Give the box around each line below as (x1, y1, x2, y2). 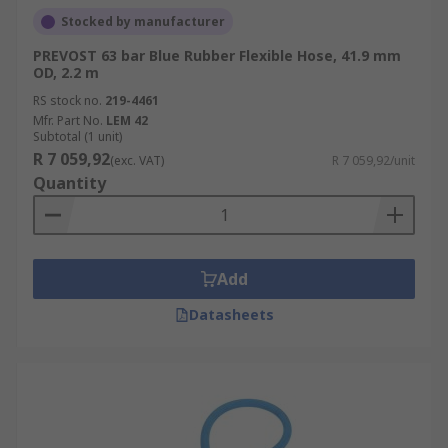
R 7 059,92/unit (332, 152, 415, 169)
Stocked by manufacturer (61, 13, 225, 30)
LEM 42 (106, 112, 148, 129)
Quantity (33, 172, 106, 194)
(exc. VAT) (110, 152, 164, 169)
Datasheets (188, 305, 274, 324)
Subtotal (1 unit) (33, 128, 122, 145)
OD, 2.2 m (33, 63, 99, 82)
